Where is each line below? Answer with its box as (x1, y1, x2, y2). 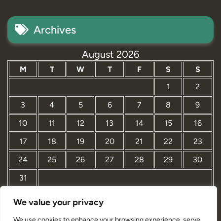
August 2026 (82, 48, 139, 60)
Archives (34, 23, 76, 37)
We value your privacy (13, 197, 104, 208)
